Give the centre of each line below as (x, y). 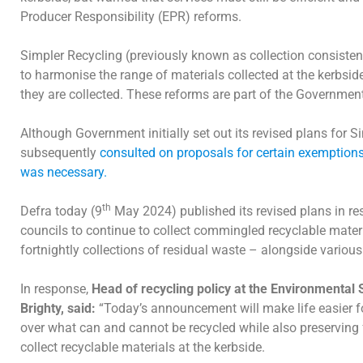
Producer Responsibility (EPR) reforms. (131, 16)
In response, (56, 288)
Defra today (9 (61, 211)
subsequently (60, 152)
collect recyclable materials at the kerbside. (144, 347)
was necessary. (64, 172)
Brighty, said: (58, 308)
